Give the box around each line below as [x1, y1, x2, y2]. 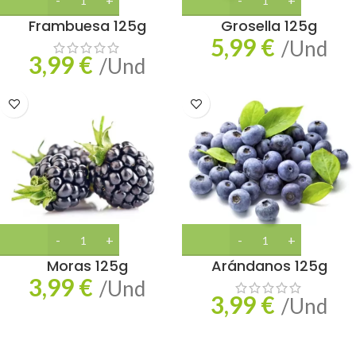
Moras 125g [46, 256, 128, 276]
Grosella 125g [221, 16, 317, 36]
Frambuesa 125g [28, 16, 146, 36]
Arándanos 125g [211, 256, 327, 276]
